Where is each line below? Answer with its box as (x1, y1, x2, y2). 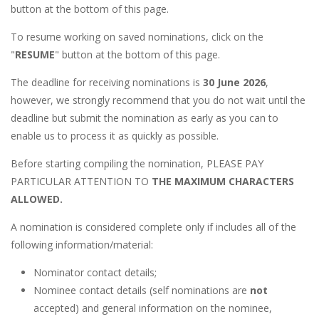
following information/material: (11, 238, 153, 252)
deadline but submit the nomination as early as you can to (11, 111, 278, 125)
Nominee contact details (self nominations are (33, 283, 250, 298)
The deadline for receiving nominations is (11, 75, 203, 90)
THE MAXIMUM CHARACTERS (152, 174, 294, 189)
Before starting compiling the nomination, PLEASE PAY (11, 157, 263, 171)
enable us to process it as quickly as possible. (11, 129, 219, 143)
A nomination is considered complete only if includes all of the (11, 220, 296, 234)
